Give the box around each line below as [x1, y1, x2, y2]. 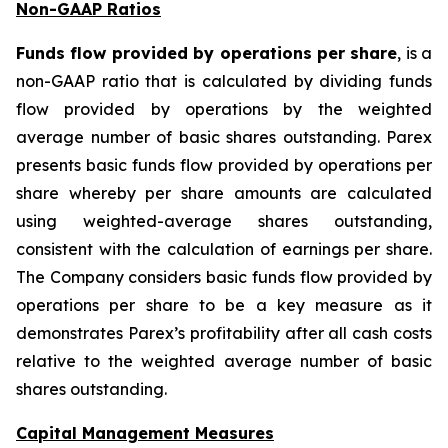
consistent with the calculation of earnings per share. [16, 239, 432, 259]
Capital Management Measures [16, 423, 274, 443]
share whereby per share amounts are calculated [16, 183, 432, 203]
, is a [397, 43, 432, 63]
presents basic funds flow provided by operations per [16, 155, 432, 175]
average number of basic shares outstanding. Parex [16, 127, 432, 147]
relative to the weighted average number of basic [16, 351, 432, 371]
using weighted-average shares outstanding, [16, 211, 432, 231]
